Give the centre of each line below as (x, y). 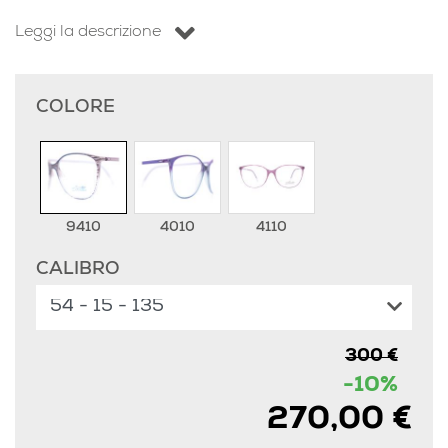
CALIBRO (78, 270)
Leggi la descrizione (88, 32)
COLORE (75, 109)
